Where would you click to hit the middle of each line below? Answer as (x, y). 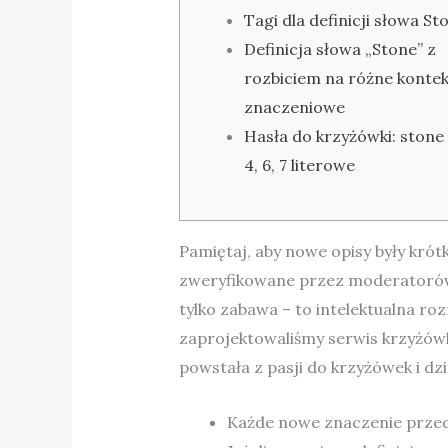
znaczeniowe (294, 107)
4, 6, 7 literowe (299, 165)
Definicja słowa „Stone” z (339, 49)
